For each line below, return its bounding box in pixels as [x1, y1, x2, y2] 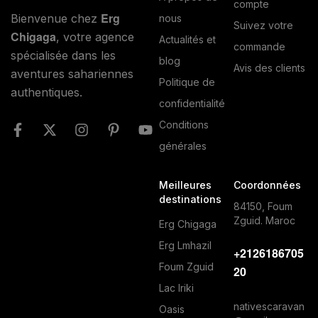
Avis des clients [233, 62, 305, 75]
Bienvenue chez [11, 11, 101, 26]
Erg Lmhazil [159, 239, 212, 252]
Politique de [159, 76, 215, 89]
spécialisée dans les [11, 48, 116, 62]
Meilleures [159, 179, 212, 192]
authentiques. [11, 84, 82, 99]
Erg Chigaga [159, 218, 216, 231]
